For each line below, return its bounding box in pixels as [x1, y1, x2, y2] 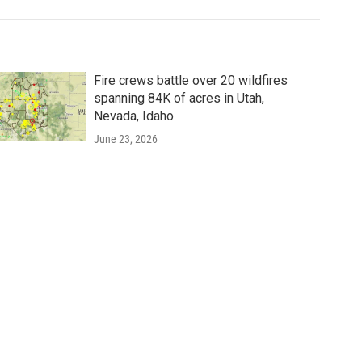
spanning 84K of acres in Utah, [93, 90, 264, 106]
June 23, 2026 [93, 132, 158, 145]
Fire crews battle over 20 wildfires [93, 72, 288, 88]
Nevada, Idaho [93, 107, 174, 124]
